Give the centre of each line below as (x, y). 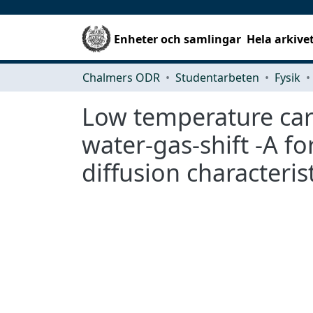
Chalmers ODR (121, 77)
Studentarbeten (217, 77)
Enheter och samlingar (178, 39)
